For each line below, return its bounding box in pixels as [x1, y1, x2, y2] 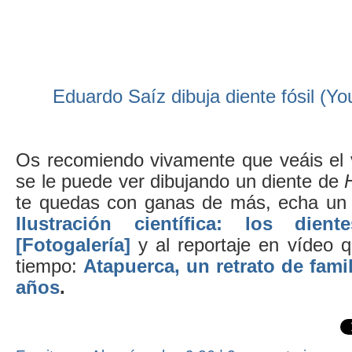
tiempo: [16, 255, 83, 277]
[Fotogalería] [16, 233, 130, 255]
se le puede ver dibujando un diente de [16, 170, 344, 192]
